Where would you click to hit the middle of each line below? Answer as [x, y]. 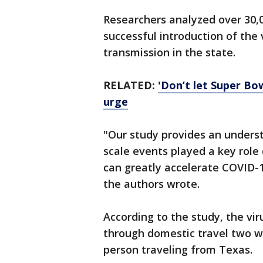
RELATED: [131, 85]
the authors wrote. [151, 184]
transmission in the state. [169, 52]
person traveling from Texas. [178, 249]
